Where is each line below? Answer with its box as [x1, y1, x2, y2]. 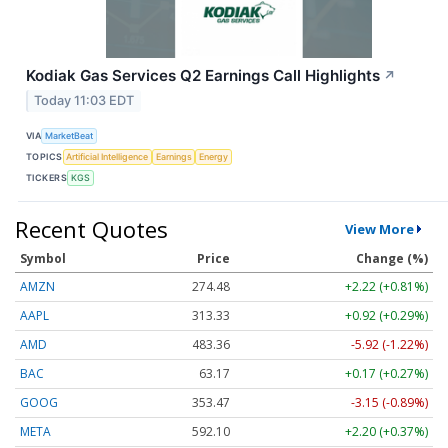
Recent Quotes [15, 214, 168, 245]
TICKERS [26, 171, 68, 183]
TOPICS [26, 150, 63, 162]
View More [344, 220, 414, 239]
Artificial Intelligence [66, 150, 149, 162]
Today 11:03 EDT [34, 93, 135, 109]
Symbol [20, 250, 66, 268]
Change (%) [356, 250, 428, 268]
